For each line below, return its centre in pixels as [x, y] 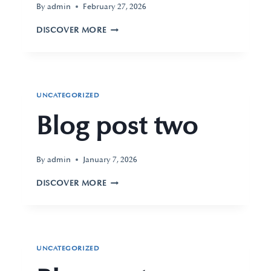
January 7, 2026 [110, 159]
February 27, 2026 [115, 6]
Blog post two [117, 127]
